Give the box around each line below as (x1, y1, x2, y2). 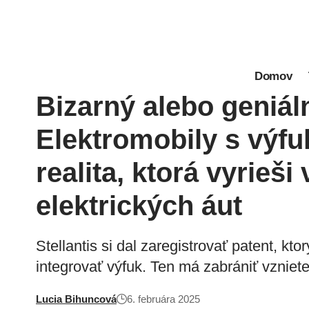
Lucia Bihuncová (36, 293, 117, 305)
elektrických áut (36, 190, 242, 221)
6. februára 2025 (127, 293, 200, 305)
